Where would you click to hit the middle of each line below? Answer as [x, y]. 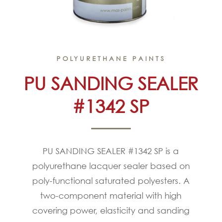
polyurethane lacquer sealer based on [111, 166]
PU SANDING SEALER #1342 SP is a [111, 151]
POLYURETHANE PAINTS [111, 58]
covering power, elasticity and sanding [111, 210]
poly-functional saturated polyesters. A [111, 180]
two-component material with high [111, 195]
